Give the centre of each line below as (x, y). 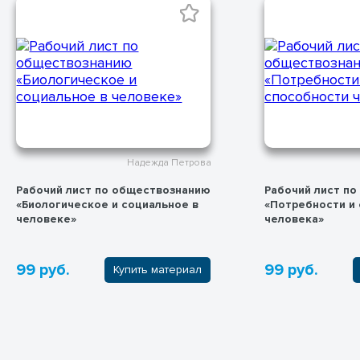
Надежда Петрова (169, 163)
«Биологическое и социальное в (107, 204)
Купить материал (157, 270)
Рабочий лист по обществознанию (113, 190)
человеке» (46, 219)
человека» (294, 219)
